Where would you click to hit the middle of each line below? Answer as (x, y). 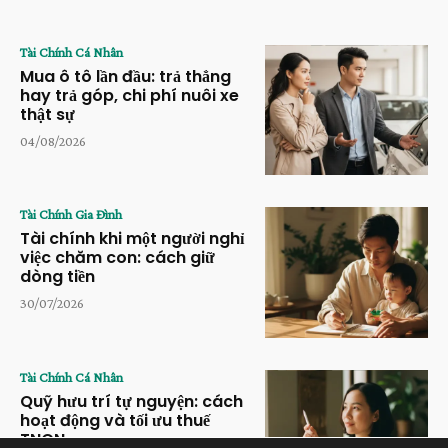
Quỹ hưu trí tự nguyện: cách (131, 401)
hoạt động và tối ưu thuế (115, 420)
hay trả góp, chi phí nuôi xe (129, 95)
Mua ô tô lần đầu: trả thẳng (125, 76)
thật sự (47, 114)
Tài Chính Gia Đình (71, 214)
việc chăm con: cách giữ (117, 258)
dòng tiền (57, 277)
